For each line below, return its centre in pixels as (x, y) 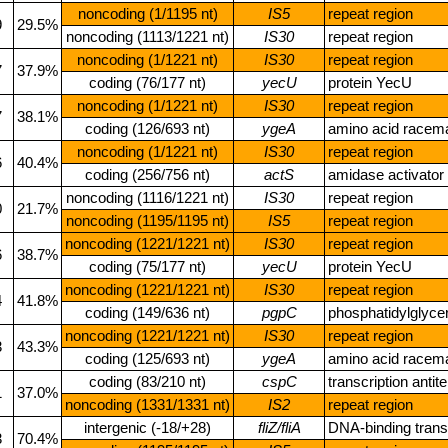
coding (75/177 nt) (147, 266)
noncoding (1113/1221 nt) (147, 36)
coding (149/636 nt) (147, 312)
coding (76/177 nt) (147, 82)
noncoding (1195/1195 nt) (147, 220)
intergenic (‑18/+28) (147, 427)
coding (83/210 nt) (147, 381)
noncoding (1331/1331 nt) (147, 404)
